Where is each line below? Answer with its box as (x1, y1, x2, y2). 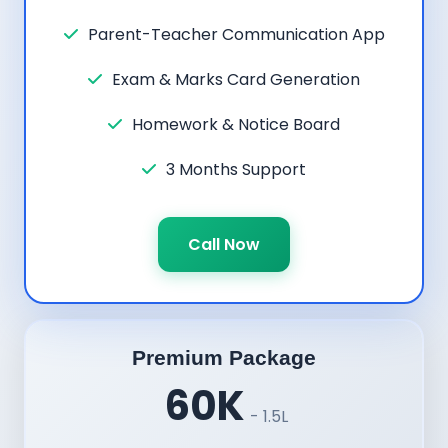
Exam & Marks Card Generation (112, 67, 360, 91)
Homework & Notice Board (132, 112, 340, 136)
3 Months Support (166, 157, 306, 181)
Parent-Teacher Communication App (87, 22, 385, 46)
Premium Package (132, 345, 316, 369)
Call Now (188, 232, 260, 256)
